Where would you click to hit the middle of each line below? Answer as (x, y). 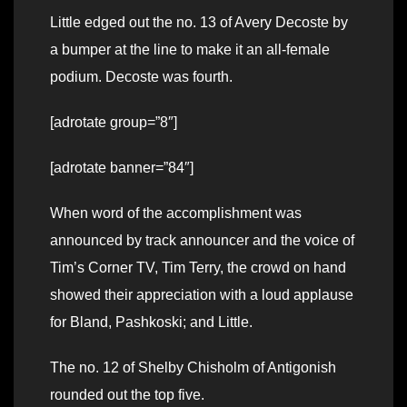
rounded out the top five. (127, 395)
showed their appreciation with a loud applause (202, 295)
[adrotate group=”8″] (114, 123)
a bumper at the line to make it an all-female (190, 50)
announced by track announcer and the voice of (202, 241)
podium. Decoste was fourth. (141, 77)
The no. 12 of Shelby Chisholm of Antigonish (193, 368)
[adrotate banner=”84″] (122, 168)
